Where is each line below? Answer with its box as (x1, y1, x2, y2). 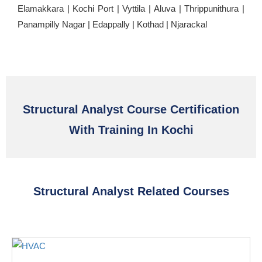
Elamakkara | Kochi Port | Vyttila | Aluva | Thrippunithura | (18, 3, 244, 13)
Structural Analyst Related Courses (33, 184, 229, 198)
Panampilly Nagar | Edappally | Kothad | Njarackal (18, 19, 207, 29)
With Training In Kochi (68, 123, 194, 136)
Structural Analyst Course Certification (23, 102, 239, 116)
